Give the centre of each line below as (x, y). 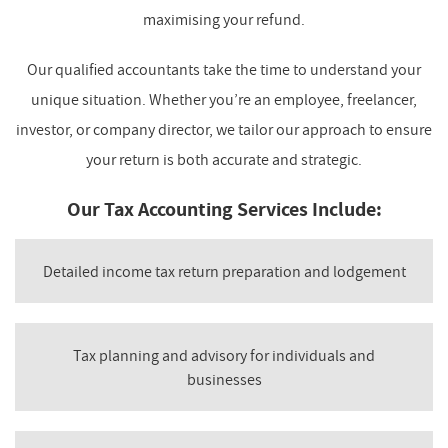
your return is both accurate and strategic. (224, 159)
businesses (224, 379)
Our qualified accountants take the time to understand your (224, 69)
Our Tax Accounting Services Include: (224, 209)
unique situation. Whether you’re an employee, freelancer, (224, 99)
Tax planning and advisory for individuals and (224, 355)
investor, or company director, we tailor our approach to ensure (224, 129)
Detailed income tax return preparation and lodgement (224, 271)
